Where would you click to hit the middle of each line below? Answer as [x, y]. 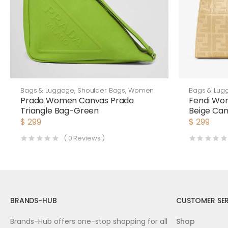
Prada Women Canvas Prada [77, 101]
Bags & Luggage [48, 90]
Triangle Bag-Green [60, 111]
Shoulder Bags [101, 90]
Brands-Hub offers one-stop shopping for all [89, 222]
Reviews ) [89, 138]
